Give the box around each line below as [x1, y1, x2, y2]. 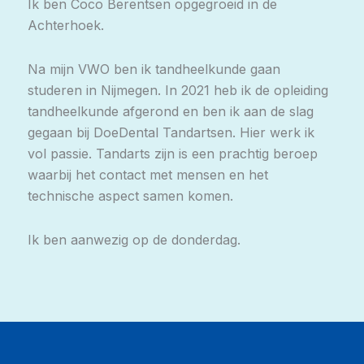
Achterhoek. [27, 17, 104, 34]
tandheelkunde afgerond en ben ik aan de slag [27, 103, 314, 120]
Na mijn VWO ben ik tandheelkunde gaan [27, 61, 280, 78]
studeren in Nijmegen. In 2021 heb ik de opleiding [27, 82, 328, 99]
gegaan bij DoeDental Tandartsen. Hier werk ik [27, 124, 314, 141]
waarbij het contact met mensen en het [27, 167, 268, 184]
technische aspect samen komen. [27, 188, 233, 205]
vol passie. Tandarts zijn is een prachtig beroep [27, 145, 318, 162]
